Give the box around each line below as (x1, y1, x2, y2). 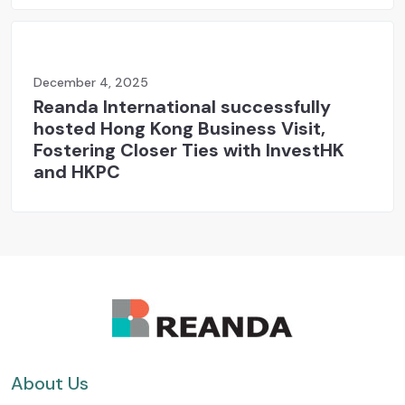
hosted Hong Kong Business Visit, (33, 117, 325, 141)
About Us (11, 372, 89, 396)
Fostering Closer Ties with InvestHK (33, 138, 344, 163)
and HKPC (33, 160, 120, 184)
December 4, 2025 (33, 74, 148, 91)
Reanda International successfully (33, 95, 331, 119)
